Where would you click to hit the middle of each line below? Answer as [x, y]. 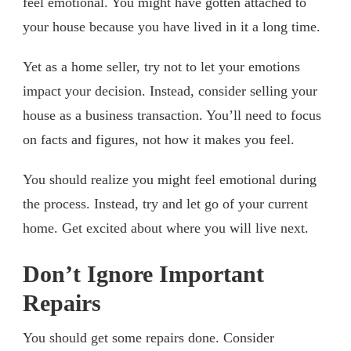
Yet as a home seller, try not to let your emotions [161, 66]
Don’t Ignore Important [143, 274]
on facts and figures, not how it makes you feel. [159, 139]
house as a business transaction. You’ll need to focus [172, 115]
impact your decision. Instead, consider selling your [170, 90]
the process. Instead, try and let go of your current [165, 203]
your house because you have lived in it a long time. [172, 26]
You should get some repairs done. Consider [148, 337]
